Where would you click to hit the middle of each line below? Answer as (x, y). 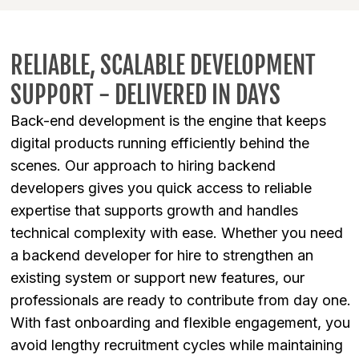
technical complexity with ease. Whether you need (177, 233)
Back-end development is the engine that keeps (168, 121)
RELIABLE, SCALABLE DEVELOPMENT (163, 66)
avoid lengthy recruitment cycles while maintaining (177, 345)
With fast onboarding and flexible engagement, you (180, 323)
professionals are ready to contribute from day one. (181, 301)
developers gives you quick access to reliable (161, 188)
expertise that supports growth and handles (154, 211)
